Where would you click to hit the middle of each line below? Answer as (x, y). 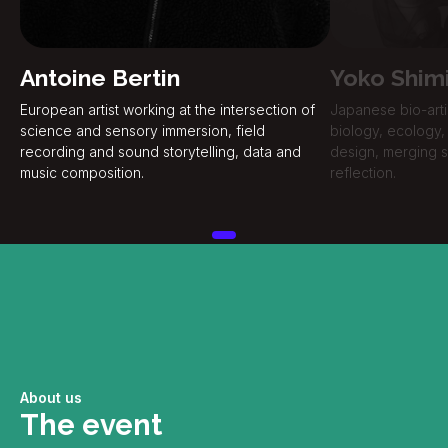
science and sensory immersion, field (142, 130)
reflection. (363, 172)
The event (91, 425)
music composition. (82, 172)
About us (51, 397)
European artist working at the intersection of (167, 109)
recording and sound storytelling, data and (160, 151)
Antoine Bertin (100, 77)
